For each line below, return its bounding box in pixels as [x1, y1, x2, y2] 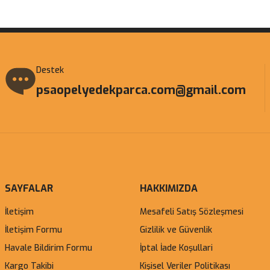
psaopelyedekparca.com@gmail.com [36, 82, 246, 98]
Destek [36, 64, 64, 76]
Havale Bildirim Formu [5, 242, 92, 254]
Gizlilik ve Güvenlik [140, 224, 212, 236]
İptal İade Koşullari [140, 242, 213, 254]
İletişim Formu [5, 224, 62, 236]
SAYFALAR [5, 182, 53, 195]
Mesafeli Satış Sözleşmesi [140, 206, 243, 218]
